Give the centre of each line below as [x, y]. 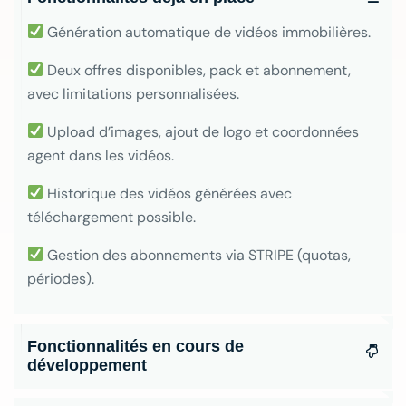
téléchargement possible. [111, 217]
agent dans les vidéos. [101, 155]
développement [87, 365]
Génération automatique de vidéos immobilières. [208, 32]
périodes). [61, 278]
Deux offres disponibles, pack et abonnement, [198, 70]
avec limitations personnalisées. [133, 93]
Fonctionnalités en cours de [135, 346]
